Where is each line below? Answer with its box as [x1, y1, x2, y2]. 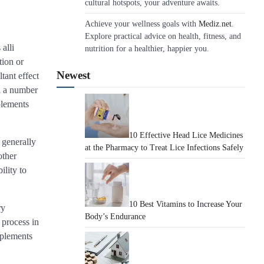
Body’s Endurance [85, 212, 146, 221]
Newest [57, 69, 90, 81]
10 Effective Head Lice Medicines [129, 131, 243, 140]
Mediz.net [199, 19, 232, 28]
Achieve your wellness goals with [85, 19, 199, 28]
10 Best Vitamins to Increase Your [129, 200, 242, 209]
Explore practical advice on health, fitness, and [85, 32, 241, 41]
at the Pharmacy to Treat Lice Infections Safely [85, 143, 243, 152]
